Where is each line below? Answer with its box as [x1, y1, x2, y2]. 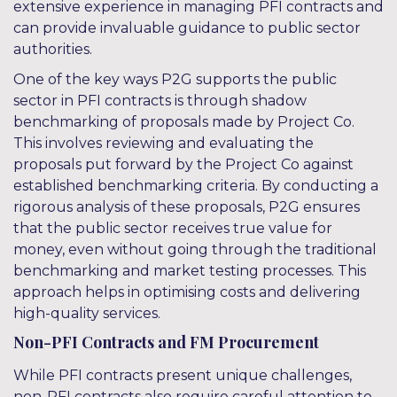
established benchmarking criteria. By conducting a [13, 177, 378, 194]
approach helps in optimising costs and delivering [13, 284, 361, 300]
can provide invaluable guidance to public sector [13, 19, 361, 36]
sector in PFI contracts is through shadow [13, 92, 307, 109]
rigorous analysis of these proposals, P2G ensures [13, 198, 360, 215]
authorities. [13, 41, 92, 58]
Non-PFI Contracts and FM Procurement [13, 331, 319, 353]
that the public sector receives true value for [13, 220, 332, 237]
